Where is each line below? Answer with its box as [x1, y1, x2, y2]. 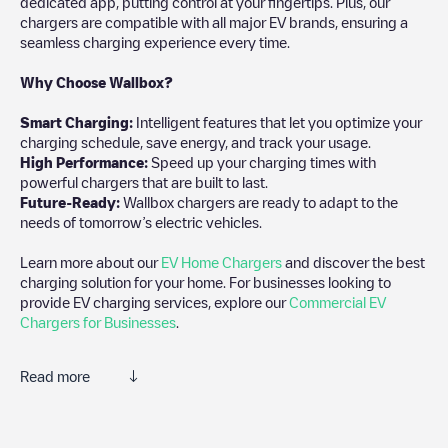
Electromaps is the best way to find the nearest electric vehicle [20, 413, 413, 430]
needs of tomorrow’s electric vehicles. [20, 214, 262, 229]
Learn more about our [20, 254, 161, 269]
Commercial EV [289, 294, 386, 309]
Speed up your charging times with [148, 154, 376, 169]
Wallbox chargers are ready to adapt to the [120, 194, 398, 209]
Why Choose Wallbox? [20, 74, 173, 89]
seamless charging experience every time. [20, 34, 290, 49]
